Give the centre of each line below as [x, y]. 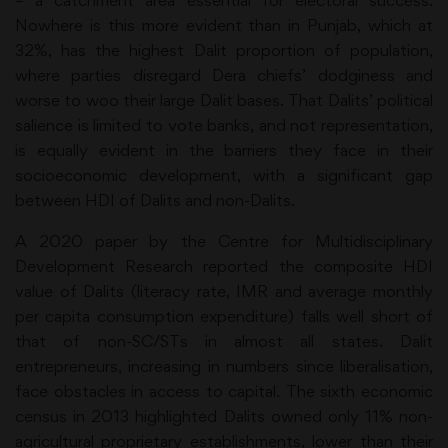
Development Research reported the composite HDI [224, 266]
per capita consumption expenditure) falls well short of [224, 316]
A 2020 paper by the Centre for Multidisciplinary [224, 241]
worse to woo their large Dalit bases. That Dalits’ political [224, 100]
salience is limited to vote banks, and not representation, [224, 125]
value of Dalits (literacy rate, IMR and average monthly [224, 291]
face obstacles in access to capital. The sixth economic [224, 391]
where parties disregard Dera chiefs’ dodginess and [224, 75]
